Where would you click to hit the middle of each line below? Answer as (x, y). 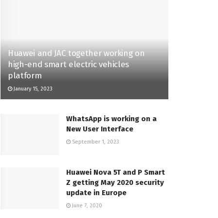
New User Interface (100, 129)
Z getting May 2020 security (115, 183)
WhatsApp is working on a (111, 118)
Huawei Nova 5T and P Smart (116, 173)
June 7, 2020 (86, 206)
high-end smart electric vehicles (69, 64)
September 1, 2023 (95, 142)
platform (25, 75)
